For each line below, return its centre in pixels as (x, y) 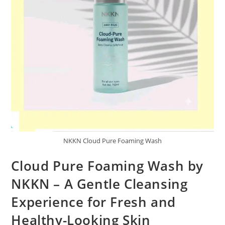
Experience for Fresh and (93, 202)
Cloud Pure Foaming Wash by (107, 165)
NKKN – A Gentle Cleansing (99, 184)
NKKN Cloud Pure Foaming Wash (113, 140)
